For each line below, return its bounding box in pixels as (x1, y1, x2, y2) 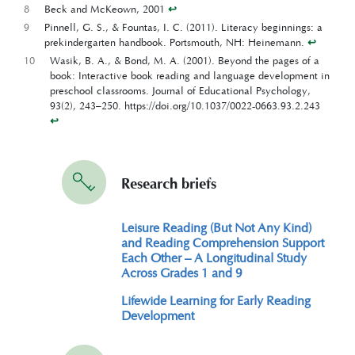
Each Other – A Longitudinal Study (121, 248, 307, 267)
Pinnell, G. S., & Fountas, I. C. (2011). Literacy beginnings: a (44, 19, 323, 34)
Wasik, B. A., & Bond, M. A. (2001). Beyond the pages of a (50, 52, 320, 67)
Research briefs (120, 175, 216, 193)
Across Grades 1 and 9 (121, 263, 243, 282)
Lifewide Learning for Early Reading (121, 291, 311, 310)
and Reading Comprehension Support (121, 233, 325, 252)
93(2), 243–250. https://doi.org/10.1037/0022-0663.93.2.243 (50, 97, 321, 113)
